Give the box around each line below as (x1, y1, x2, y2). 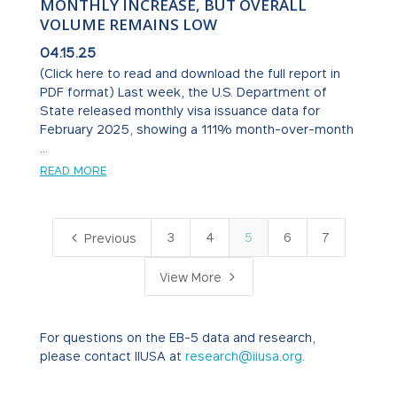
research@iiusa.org (184, 348, 302, 364)
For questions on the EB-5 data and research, (39, 330, 315, 346)
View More (160, 269, 226, 285)
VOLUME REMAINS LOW (39, 14, 217, 35)
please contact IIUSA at (39, 348, 185, 364)
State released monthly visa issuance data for (39, 103, 320, 119)
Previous (80, 230, 136, 246)
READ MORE (39, 163, 106, 178)
